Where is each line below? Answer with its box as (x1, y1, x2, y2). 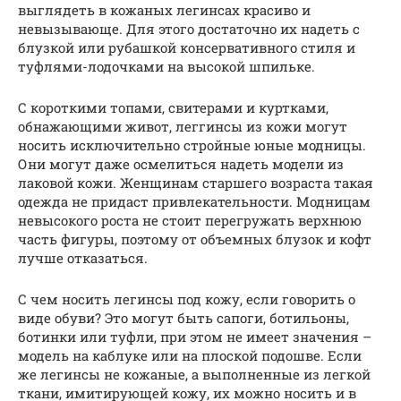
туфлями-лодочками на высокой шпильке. (18, 57, 315, 75)
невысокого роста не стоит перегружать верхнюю (18, 211, 362, 229)
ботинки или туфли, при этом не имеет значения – (18, 328, 371, 346)
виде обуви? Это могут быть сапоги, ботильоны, (18, 309, 349, 327)
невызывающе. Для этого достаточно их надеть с (18, 20, 360, 38)
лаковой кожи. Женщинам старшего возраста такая (18, 174, 373, 192)
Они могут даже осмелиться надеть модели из (18, 155, 344, 173)
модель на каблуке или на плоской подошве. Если (18, 346, 362, 364)
